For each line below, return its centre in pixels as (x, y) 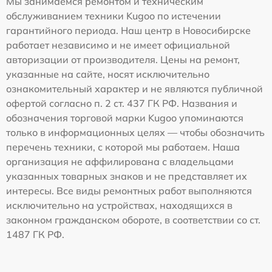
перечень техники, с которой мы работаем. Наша (123, 147)
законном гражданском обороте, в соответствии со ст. (133, 219)
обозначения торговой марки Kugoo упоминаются (125, 117)
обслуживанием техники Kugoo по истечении (114, 15)
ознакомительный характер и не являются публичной (134, 88)
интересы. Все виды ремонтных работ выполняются (129, 190)
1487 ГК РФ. (35, 234)
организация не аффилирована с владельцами (120, 161)
